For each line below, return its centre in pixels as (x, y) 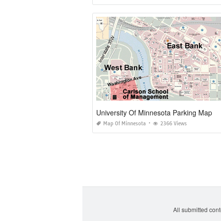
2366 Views (174, 123)
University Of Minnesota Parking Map (154, 112)
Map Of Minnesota (125, 123)
